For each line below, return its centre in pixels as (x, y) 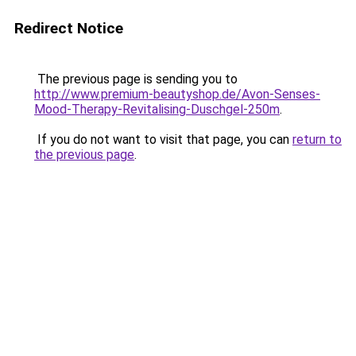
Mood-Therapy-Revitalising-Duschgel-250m (157, 109)
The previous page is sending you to (136, 79)
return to (317, 139)
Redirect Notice (69, 28)
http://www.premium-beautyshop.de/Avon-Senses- (177, 94)
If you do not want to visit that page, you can (163, 139)
